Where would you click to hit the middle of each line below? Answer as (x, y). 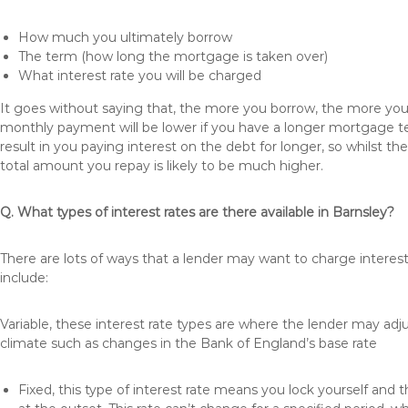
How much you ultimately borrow (125, 37)
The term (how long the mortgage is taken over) (173, 56)
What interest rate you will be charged (140, 76)
